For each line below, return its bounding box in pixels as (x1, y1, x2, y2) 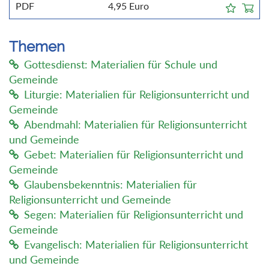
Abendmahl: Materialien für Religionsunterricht (24, 118, 247, 131)
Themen (9, 38, 65, 55)
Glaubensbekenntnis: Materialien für (24, 178, 197, 192)
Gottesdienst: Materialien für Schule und (24, 58, 217, 71)
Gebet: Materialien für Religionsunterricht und (24, 148, 243, 162)
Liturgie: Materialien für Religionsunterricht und (24, 88, 249, 101)
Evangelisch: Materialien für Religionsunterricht (24, 238, 248, 252)
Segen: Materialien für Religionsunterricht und (24, 208, 243, 222)
